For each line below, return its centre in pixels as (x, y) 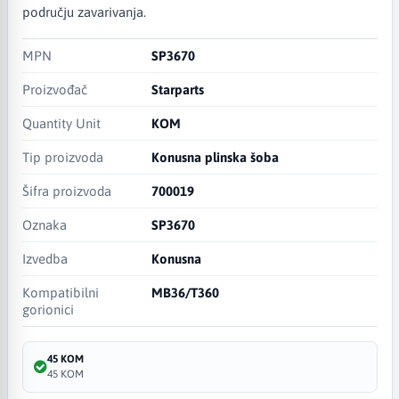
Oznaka (44, 224)
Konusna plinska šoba (216, 157)
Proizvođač (54, 89)
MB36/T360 (186, 292)
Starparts (178, 89)
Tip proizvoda (62, 157)
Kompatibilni (60, 292)
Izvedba (45, 258)
